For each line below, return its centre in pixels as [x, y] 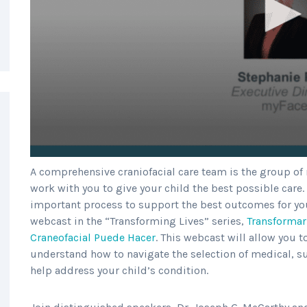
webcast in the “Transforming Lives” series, [138, 221]
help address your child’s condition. [119, 270]
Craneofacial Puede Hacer [93, 237]
